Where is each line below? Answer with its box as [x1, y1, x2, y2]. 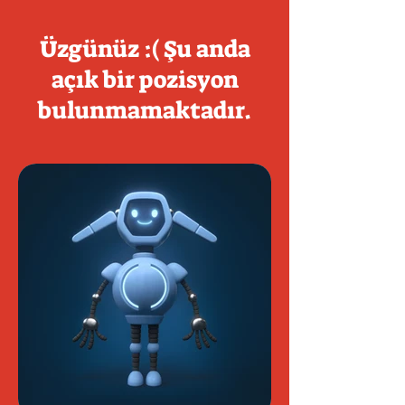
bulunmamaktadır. [38, 94, 251, 126]
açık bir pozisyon [51, 63, 239, 95]
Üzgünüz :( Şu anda [39, 33, 250, 64]
